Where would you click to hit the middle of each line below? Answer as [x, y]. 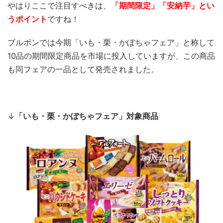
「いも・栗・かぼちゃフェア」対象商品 [87, 116]
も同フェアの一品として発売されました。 [83, 69]
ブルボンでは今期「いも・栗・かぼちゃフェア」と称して [111, 42]
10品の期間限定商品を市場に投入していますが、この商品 [111, 56]
